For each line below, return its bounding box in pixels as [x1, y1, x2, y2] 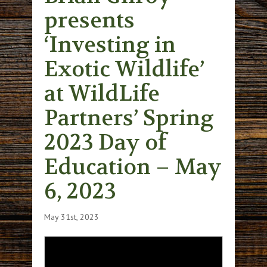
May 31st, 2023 [44, 212, 99, 222]
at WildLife [44, 80, 160, 107]
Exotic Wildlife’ [44, 55, 204, 83]
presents [44, 7, 135, 34]
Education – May [44, 153, 222, 181]
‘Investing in [44, 31, 176, 58]
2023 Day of [44, 129, 167, 156]
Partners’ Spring [44, 104, 214, 132]
